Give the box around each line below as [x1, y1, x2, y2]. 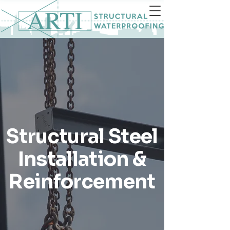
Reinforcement [9, 169, 156, 194]
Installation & [17, 147, 147, 171]
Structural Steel [6, 124, 158, 149]
